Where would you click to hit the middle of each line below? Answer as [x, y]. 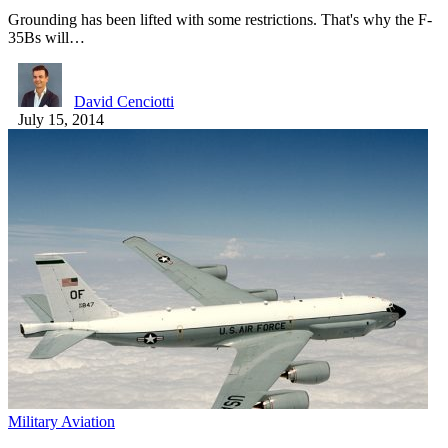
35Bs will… [46, 37]
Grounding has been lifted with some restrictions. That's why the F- [220, 19]
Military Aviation [61, 421]
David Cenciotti [124, 101]
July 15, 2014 [61, 119]
